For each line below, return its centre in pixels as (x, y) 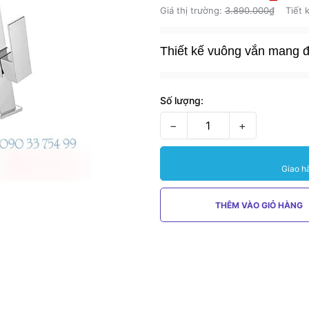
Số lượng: (181, 100)
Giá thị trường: (192, 10)
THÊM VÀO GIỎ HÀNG (259, 205)
